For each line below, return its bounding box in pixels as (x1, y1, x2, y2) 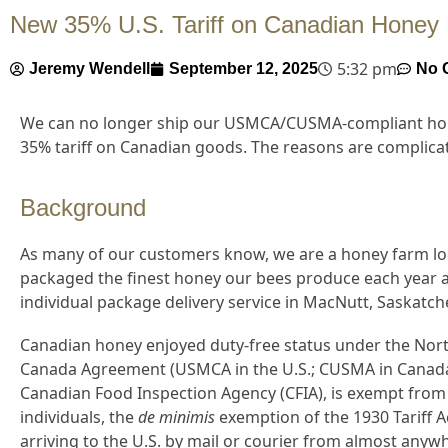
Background (20, 193, 146, 221)
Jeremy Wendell (29, 59, 150, 77)
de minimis (138, 406, 215, 429)
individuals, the (20, 406, 138, 429)
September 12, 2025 (169, 59, 318, 77)
